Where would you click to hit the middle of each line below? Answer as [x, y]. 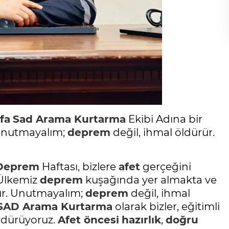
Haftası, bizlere [79, 167]
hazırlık [141, 220]
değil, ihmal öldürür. [163, 133]
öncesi [100, 220]
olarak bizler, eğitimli [166, 207]
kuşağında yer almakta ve [150, 180]
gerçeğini [166, 167]
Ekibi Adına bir [164, 119]
